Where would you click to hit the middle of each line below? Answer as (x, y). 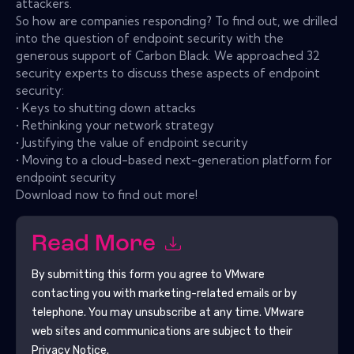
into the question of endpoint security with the (150, 38)
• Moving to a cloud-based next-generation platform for (174, 160)
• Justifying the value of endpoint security (132, 142)
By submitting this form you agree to (128, 274)
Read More (96, 245)
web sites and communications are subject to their (162, 331)
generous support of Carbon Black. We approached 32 (168, 55)
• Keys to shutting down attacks (106, 107)
